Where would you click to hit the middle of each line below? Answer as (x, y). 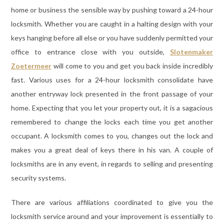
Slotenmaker (192, 51)
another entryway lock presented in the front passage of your (112, 93)
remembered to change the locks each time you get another (112, 121)
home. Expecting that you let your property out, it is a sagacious (112, 107)
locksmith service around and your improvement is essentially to (112, 216)
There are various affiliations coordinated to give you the (112, 202)
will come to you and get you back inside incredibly (132, 65)
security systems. (38, 177)
